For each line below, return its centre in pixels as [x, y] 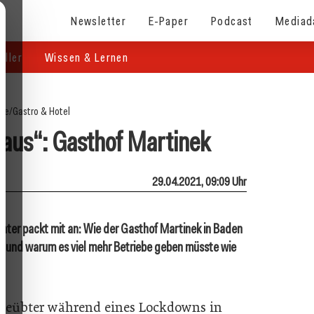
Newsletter [99, 20]
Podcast [232, 20]
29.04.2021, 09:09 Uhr [199, 181]
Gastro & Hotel [41, 111]
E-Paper [169, 20]
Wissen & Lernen [87, 57]
